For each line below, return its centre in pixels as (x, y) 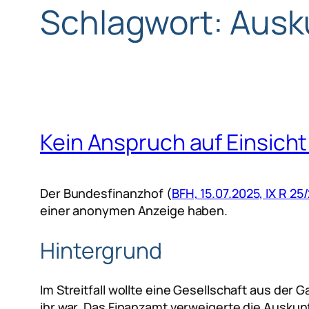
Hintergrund (101, 250)
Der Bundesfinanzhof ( (106, 193)
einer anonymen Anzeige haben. (134, 211)
